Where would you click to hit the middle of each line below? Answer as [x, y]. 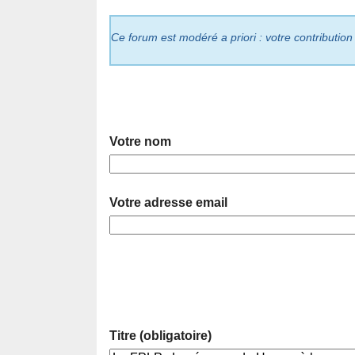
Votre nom [140, 142]
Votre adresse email [168, 203]
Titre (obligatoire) [160, 336]
